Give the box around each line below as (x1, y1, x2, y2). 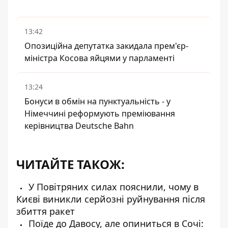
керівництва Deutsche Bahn (24, 120, 134, 131)
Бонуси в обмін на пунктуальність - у (24, 96, 170, 107)
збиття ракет (16, 205, 75, 217)
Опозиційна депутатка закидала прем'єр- (24, 40, 188, 51)
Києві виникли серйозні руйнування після (16, 193, 205, 205)
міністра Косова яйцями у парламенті (24, 52, 175, 64)
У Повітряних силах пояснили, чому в (26, 181, 198, 193)
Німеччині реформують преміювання (24, 108, 175, 119)
